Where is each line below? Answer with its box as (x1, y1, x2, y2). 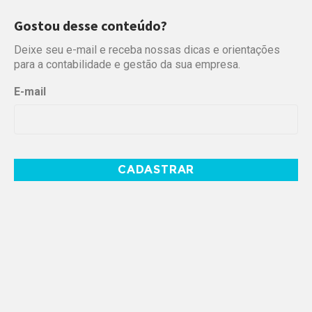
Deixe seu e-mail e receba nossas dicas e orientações (14, 42, 280, 56)
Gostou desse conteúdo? (14, 16, 167, 34)
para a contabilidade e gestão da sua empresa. (14, 57, 240, 71)
